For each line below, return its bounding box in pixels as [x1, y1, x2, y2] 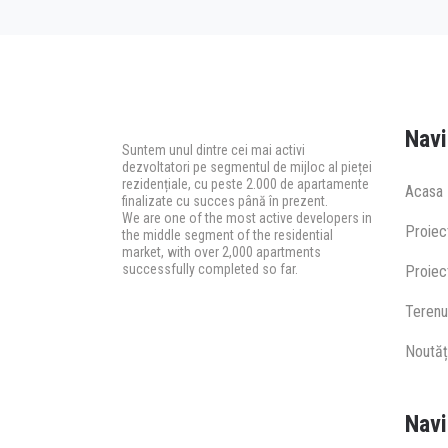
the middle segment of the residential [122, 226, 333, 243]
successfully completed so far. [122, 260, 298, 277]
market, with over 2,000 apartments [122, 243, 321, 260]
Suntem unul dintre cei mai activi [122, 141, 305, 158]
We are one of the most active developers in [122, 209, 372, 226]
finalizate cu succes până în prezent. [122, 192, 328, 209]
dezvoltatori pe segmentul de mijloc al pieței [122, 158, 372, 175]
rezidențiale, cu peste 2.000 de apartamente [122, 175, 369, 192]
